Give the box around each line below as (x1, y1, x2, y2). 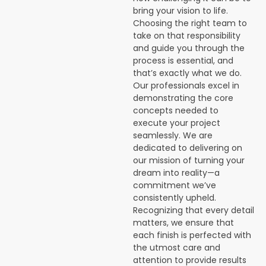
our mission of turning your (133, 154, 245, 166)
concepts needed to (133, 104, 218, 116)
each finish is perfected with (133, 229, 251, 241)
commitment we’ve (133, 179, 216, 191)
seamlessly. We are (133, 129, 213, 141)
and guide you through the (133, 42, 245, 54)
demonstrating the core (133, 92, 233, 104)
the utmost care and (133, 242, 220, 254)
